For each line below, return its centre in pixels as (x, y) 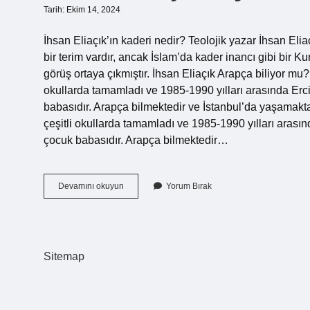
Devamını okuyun (91, 186)
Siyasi (135, 210)
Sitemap (64, 256)
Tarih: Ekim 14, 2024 (82, 10)
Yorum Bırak (189, 186)
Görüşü (137, 223)
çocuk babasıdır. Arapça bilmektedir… (136, 140)
